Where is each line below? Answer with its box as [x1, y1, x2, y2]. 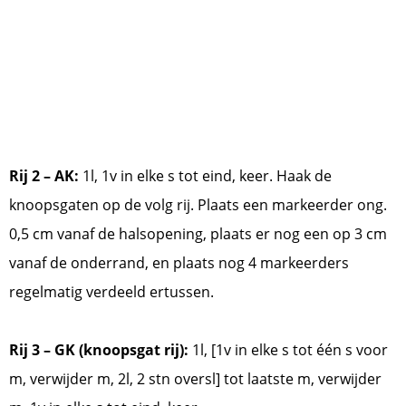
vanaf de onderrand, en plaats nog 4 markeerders [9, 253, 349, 274]
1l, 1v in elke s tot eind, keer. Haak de [79, 166, 332, 187]
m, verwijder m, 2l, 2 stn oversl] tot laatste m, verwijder [9, 369, 382, 390]
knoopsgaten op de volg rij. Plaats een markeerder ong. [9, 195, 387, 216]
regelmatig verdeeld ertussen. [9, 282, 217, 303]
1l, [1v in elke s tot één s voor [188, 340, 388, 361]
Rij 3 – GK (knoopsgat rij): [9, 340, 188, 361]
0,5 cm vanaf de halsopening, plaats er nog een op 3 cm [9, 224, 387, 245]
